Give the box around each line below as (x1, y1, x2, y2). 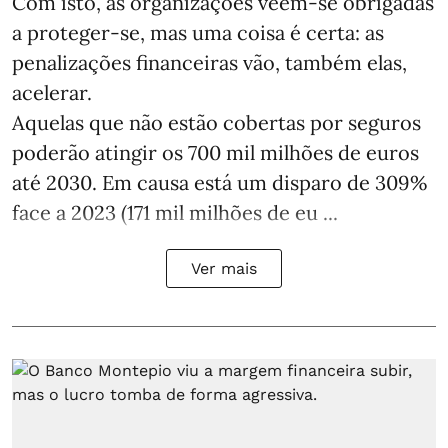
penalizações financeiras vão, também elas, (12, 50, 407, 76)
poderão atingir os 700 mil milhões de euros (12, 140, 419, 166)
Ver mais (191, 259, 257, 279)
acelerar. (12, 80, 92, 106)
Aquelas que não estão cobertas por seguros (12, 110, 421, 136)
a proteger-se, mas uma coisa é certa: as (12, 20, 384, 46)
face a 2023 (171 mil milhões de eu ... (12, 200, 338, 226)
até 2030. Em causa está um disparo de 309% (12, 170, 427, 196)
